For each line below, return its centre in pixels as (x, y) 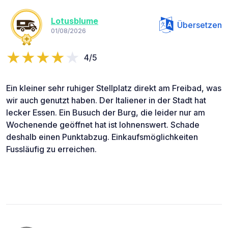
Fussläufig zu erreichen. (51, 149)
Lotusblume (75, 21)
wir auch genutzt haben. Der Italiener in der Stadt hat (106, 100)
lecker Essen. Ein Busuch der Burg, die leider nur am (106, 112)
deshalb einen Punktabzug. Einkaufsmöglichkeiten (102, 137)
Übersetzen (199, 25)
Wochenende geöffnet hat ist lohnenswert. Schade (103, 124)
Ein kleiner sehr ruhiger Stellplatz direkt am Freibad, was (114, 88)
